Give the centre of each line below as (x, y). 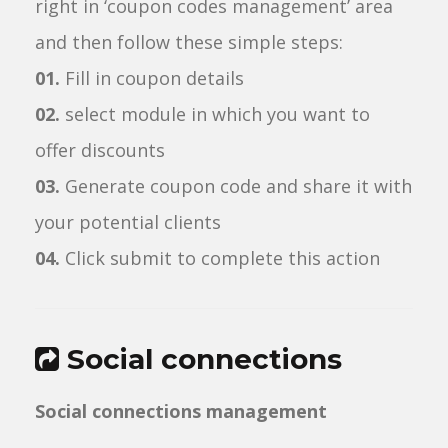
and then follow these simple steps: (189, 42)
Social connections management (181, 411)
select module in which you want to (215, 114)
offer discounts (100, 150)
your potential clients (128, 222)
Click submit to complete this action (220, 258)
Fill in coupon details (152, 78)
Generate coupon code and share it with (236, 186)
